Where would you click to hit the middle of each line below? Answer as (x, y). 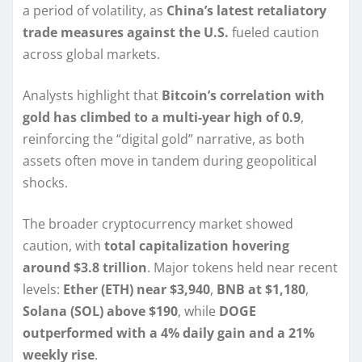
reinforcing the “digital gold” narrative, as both (164, 139)
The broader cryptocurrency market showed (158, 224)
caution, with (63, 246)
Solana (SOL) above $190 (100, 311)
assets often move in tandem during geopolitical (170, 161)
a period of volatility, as (95, 11)
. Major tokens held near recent (242, 268)
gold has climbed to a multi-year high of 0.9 (162, 118)
